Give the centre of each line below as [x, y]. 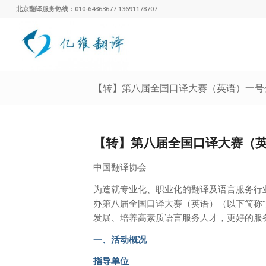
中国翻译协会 [120, 167]
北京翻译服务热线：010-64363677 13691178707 [86, 9]
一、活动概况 [120, 239]
